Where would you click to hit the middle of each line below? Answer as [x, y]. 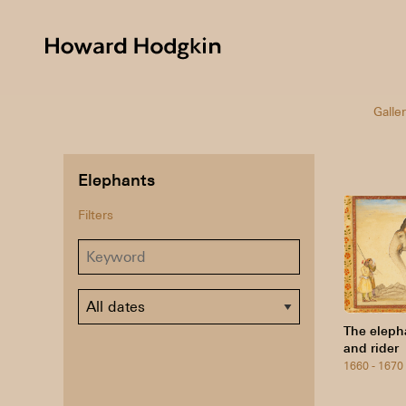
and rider [371, 348]
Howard [251, 45]
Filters [96, 214]
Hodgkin [252, 67]
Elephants [116, 179]
